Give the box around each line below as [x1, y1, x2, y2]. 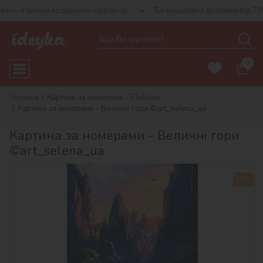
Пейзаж [131, 92, 161, 103]
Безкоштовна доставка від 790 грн [133, 5, 259, 16]
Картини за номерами [47, 92, 123, 103]
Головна [9, 92, 39, 103]
